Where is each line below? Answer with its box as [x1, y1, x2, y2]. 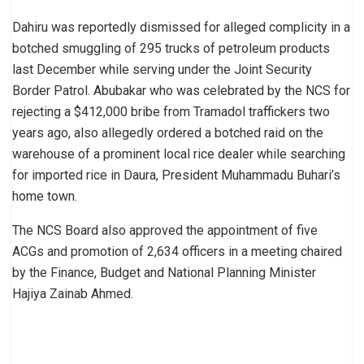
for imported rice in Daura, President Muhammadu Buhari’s [12, 167, 340, 184]
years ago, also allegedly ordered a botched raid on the [12, 125, 323, 141]
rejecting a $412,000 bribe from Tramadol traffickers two [12, 104, 330, 120]
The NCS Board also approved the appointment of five [12, 223, 318, 239]
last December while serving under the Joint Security [12, 62, 312, 78]
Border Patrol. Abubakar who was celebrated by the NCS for [12, 83, 350, 99]
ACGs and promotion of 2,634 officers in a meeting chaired [12, 244, 342, 260]
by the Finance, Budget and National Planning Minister [12, 265, 316, 281]
